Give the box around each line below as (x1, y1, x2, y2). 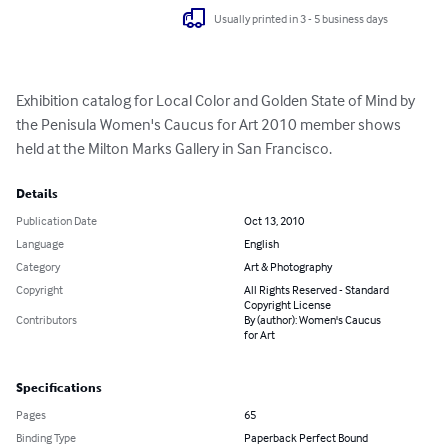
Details (16, 187, 58, 202)
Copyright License (244, 297, 331, 313)
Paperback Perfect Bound (244, 430, 368, 446)
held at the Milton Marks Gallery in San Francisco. (16, 138, 332, 159)
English (244, 236, 279, 252)
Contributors (16, 312, 77, 328)
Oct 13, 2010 (244, 213, 304, 229)
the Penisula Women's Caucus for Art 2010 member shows (16, 114, 404, 135)
